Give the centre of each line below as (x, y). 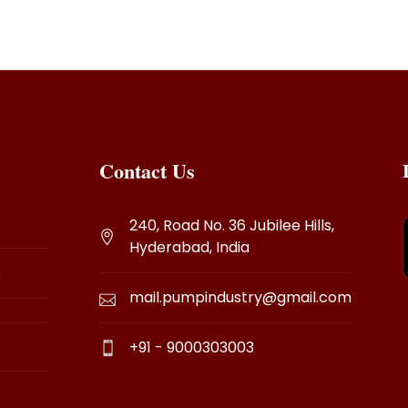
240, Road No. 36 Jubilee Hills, (232, 225)
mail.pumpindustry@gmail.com (241, 297)
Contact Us (148, 170)
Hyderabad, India (190, 247)
